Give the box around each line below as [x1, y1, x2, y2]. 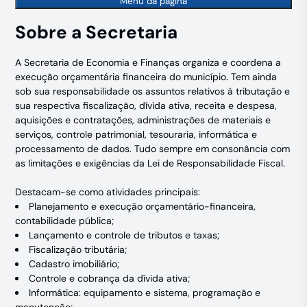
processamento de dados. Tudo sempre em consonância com [15, 143, 291, 155]
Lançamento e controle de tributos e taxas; [29, 229, 220, 241]
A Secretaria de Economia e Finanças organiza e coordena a [15, 56, 282, 69]
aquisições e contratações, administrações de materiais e [15, 114, 271, 126]
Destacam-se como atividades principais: [15, 186, 201, 198]
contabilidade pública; [15, 214, 114, 227]
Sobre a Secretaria [15, 21, 178, 44]
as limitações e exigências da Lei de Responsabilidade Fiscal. [15, 157, 286, 169]
